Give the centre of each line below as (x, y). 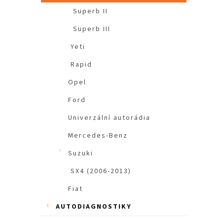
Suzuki (81, 154)
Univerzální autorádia (109, 118)
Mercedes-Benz (98, 136)
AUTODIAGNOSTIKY (94, 207)
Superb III (92, 29)
